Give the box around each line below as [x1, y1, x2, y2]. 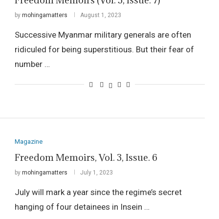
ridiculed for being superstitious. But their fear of [14, 44, 194, 55]
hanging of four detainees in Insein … [14, 201, 150, 212]
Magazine [14, 137, 43, 145]
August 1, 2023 [80, 12, 121, 19]
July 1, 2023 [80, 169, 113, 176]
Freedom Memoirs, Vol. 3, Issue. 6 [14, 151, 157, 163]
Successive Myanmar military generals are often [14, 30, 191, 40]
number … [14, 59, 50, 69]
